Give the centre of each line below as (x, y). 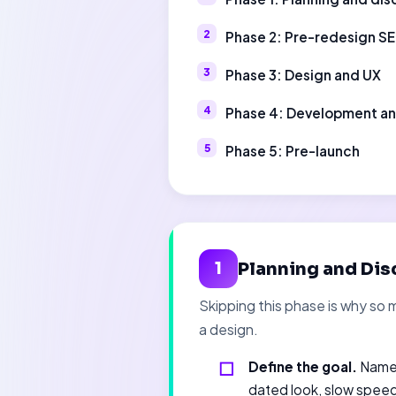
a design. (228, 329)
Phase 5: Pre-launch (293, 151)
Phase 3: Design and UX (303, 75)
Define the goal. (303, 366)
